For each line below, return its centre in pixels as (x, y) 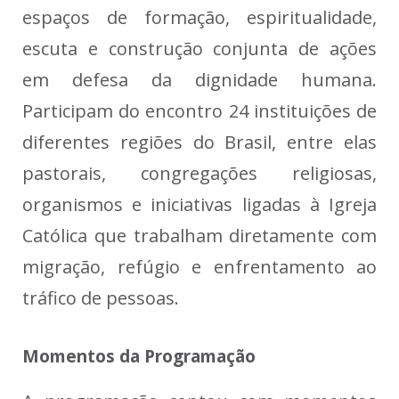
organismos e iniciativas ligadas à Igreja (199, 205)
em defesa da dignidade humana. (199, 80)
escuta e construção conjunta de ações (199, 49)
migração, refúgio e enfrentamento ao (199, 267)
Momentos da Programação (139, 357)
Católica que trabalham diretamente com (199, 236)
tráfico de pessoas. (101, 298)
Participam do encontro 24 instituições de (199, 111)
